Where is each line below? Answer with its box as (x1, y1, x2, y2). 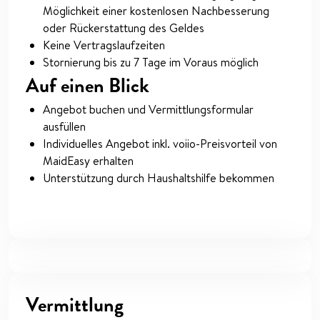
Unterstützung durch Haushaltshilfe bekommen (43, 170, 274, 186)
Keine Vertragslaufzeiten (43, 37, 165, 54)
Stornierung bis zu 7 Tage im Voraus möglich (43, 54, 259, 71)
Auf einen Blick (26, 71, 149, 101)
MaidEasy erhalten (43, 153, 134, 169)
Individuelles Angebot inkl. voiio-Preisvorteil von (43, 136, 277, 152)
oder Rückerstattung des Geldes (43, 20, 204, 36)
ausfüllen (43, 119, 86, 135)
